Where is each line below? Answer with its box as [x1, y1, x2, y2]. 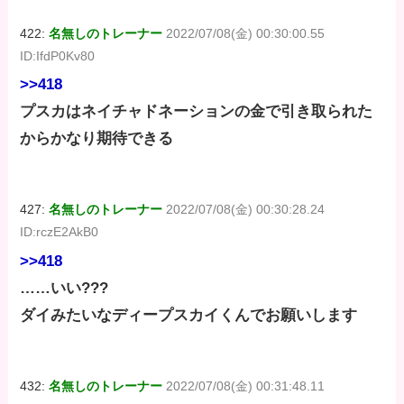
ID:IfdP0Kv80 [20, 49, 96, 64]
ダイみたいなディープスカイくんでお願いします [20, 306, 358, 324]
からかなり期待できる [20, 130, 174, 148]
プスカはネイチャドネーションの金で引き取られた [20, 103, 373, 121]
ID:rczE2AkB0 [20, 225, 99, 240]
